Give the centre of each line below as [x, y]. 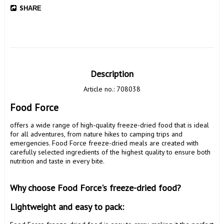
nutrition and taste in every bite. [57, 161]
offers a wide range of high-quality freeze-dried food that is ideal [109, 125]
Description [112, 73]
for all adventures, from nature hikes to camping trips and [96, 134]
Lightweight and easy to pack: [68, 206]
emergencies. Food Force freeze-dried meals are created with [104, 143]
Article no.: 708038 [112, 89]
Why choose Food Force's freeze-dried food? [97, 187]
